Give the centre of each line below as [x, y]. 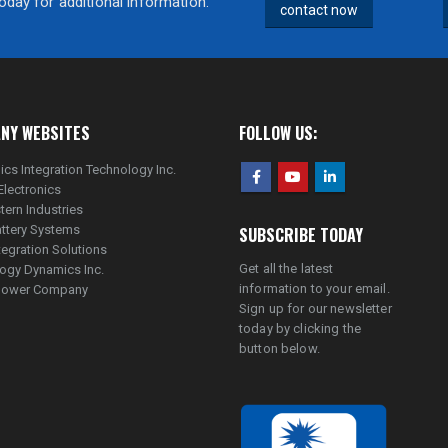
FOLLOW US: [278, 132]
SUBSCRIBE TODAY [301, 234]
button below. [279, 348]
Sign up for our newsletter [315, 308]
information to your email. [314, 288]
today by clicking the [300, 328]
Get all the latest [286, 268]
